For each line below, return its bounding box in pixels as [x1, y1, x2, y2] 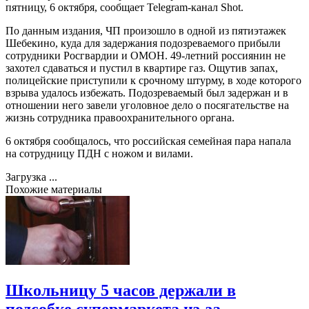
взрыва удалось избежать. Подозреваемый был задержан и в [6, 86, 288, 99]
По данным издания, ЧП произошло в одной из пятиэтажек [6, 24, 286, 37]
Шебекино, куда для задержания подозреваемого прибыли [6, 37, 281, 49]
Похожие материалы [6, 183, 102, 195]
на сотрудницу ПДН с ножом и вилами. [6, 147, 193, 159]
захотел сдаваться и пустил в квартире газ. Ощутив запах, [6, 61, 278, 74]
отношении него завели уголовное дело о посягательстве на [6, 99, 289, 111]
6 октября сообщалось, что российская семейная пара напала [6, 134, 291, 147]
